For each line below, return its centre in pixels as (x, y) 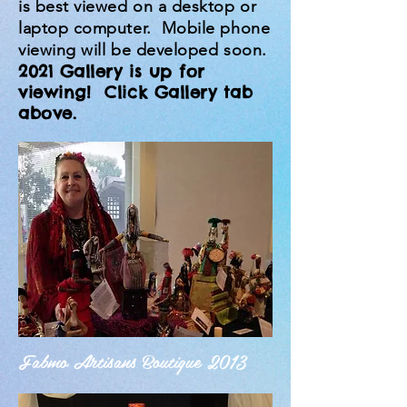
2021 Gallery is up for (112, 71)
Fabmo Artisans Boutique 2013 (132, 361)
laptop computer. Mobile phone (144, 28)
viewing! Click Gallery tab (136, 92)
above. (48, 113)
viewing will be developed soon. (143, 50)
